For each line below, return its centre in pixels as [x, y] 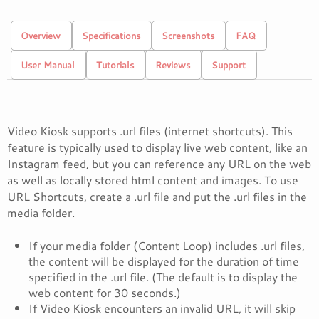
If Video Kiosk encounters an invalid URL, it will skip [162, 308]
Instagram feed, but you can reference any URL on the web [159, 163]
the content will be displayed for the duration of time [164, 261]
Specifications [111, 36]
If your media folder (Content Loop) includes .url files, [167, 245]
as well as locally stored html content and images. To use [153, 180]
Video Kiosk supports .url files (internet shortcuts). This [150, 131]
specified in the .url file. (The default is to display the [163, 277]
